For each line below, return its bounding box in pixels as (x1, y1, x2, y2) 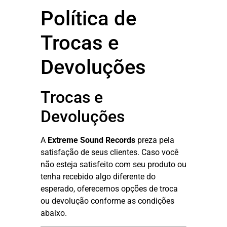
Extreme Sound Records (48, 135, 135, 145)
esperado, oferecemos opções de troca (41, 183, 178, 194)
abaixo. (41, 208, 67, 218)
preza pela (135, 135, 174, 145)
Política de (41, 6, 136, 30)
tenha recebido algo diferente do (41, 171, 156, 181)
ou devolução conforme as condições (41, 196, 174, 206)
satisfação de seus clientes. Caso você (41, 147, 178, 157)
